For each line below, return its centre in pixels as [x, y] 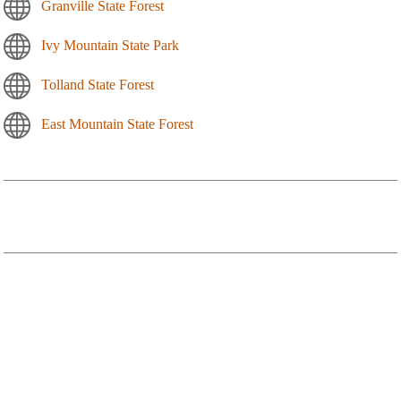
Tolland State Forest [98, 84]
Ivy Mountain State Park [110, 45]
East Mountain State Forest [117, 124]
